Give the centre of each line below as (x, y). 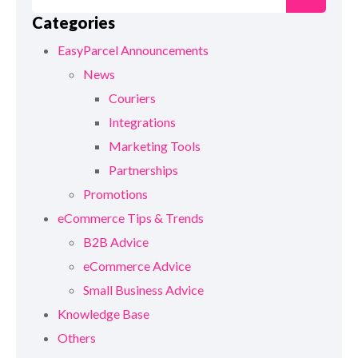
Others (77, 338)
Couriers (132, 98)
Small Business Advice (143, 290)
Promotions (115, 194)
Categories (74, 23)
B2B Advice (116, 242)
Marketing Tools (155, 146)
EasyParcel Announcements (133, 50)
